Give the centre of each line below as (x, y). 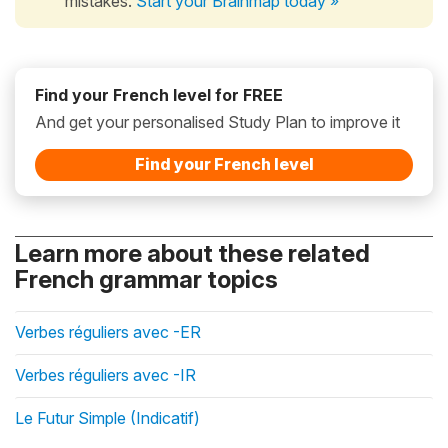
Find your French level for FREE (159, 94)
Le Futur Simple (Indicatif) (107, 417)
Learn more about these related (192, 253)
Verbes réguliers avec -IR (105, 374)
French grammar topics (146, 279)
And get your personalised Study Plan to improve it (217, 121)
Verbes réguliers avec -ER (108, 331)
